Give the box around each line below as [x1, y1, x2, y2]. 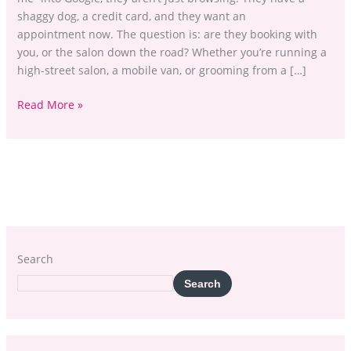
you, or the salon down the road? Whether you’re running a [16, 44, 327, 60]
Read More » [16, 96, 83, 112]
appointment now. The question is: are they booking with [16, 26, 317, 42]
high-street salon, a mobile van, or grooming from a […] [16, 62, 306, 78]
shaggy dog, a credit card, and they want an [16, 8, 246, 24]
